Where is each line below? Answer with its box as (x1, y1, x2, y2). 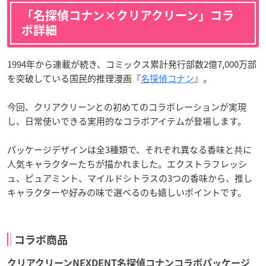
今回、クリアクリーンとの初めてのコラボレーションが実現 (7, 100, 246, 113)
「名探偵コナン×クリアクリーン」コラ (21, 9, 234, 21)
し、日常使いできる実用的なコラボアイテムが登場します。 (7, 114, 246, 128)
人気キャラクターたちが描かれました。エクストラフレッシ (7, 157, 247, 170)
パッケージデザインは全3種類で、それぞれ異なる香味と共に (7, 142, 252, 156)
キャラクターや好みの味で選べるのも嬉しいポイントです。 (7, 185, 246, 199)
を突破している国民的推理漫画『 (7, 71, 141, 85)
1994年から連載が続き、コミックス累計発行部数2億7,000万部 (7, 57, 256, 71)
